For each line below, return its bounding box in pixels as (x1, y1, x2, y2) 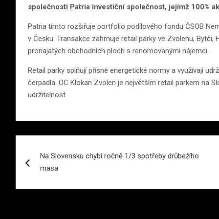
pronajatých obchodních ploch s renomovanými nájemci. (28, 46, 209, 55)
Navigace (15, 135, 80, 154)
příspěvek (15, 175, 83, 194)
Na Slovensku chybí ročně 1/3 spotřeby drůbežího (40, 151, 199, 160)
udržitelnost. (28, 90, 67, 99)
